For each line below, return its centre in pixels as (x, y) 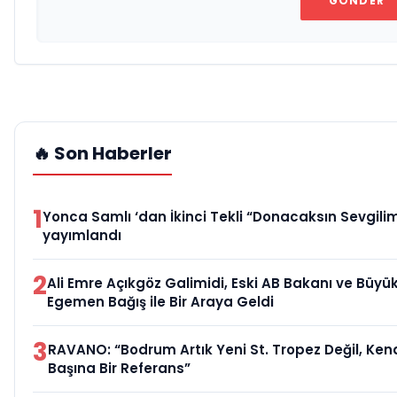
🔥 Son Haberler (102, 154)
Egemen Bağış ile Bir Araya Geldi (160, 302)
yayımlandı (82, 236)
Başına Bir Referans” (119, 369)
